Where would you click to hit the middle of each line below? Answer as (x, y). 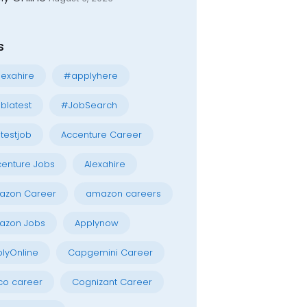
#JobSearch (89, 105)
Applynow (96, 223)
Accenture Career (101, 135)
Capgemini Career (110, 253)
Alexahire (105, 164)
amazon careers (123, 194)
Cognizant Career (112, 282)
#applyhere (90, 76)
